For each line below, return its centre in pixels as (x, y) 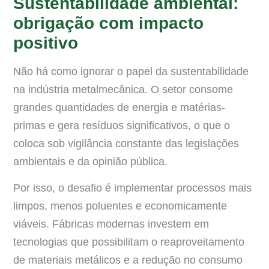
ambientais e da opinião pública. (90, 161)
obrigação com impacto (108, 23)
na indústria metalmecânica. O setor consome (123, 89)
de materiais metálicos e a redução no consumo (128, 260)
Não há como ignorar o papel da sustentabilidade (131, 71)
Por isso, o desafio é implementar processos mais (132, 188)
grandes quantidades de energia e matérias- (119, 107)
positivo (46, 43)
